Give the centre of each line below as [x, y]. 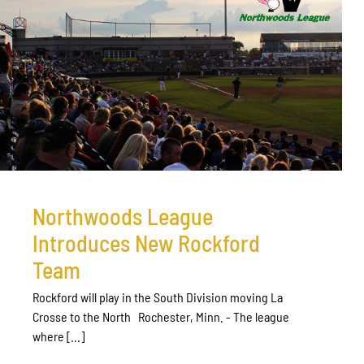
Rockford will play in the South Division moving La [158, 297]
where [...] [58, 336]
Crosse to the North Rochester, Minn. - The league [161, 316]
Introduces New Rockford [146, 243]
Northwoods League [123, 216]
